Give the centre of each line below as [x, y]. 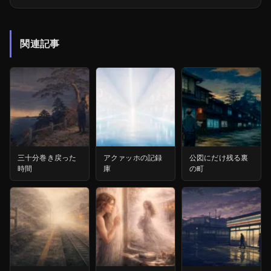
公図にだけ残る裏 [219, 158]
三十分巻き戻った [47, 158]
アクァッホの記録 [133, 158]
